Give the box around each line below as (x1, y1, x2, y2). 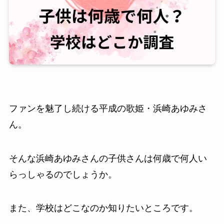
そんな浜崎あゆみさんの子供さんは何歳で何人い (8, 153, 207, 163)
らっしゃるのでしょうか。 (8, 169, 117, 179)
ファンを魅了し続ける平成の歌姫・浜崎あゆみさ (8, 103, 207, 113)
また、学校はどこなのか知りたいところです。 (8, 203, 198, 213)
